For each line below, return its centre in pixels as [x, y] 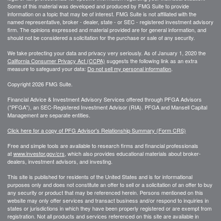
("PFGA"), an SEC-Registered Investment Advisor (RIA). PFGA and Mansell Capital [107, 107]
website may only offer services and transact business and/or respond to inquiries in [108, 200]
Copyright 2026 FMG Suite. [40, 84]
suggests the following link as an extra [151, 60]
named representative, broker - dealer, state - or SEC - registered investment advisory [110, 21]
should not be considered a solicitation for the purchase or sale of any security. [101, 37]
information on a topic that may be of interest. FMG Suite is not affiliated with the [102, 14]
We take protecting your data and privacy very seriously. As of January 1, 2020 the [107, 53]
